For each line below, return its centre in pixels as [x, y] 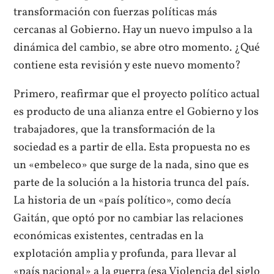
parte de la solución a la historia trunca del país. [131, 183]
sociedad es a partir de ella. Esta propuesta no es [132, 148]
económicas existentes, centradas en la [109, 236]
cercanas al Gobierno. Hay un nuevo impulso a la [133, 30]
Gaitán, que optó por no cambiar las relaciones [129, 219]
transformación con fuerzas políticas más [116, 12]
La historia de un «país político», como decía [123, 201]
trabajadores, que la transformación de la [115, 130]
